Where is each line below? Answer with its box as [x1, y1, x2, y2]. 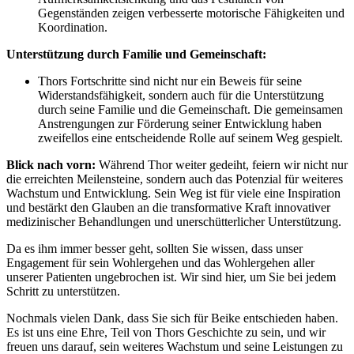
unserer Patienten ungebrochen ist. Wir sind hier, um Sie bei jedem [6, 270, 336, 284]
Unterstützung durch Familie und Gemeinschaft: [6, 47, 266, 62]
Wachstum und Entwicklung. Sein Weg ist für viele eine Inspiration [6, 186, 341, 201]
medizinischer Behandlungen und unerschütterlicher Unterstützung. [6, 215, 341, 229]
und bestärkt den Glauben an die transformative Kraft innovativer [6, 201, 330, 215]
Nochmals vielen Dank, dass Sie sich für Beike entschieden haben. [6, 311, 338, 326]
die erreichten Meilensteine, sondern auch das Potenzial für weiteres [6, 172, 343, 186]
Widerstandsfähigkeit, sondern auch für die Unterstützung [38, 88, 324, 103]
